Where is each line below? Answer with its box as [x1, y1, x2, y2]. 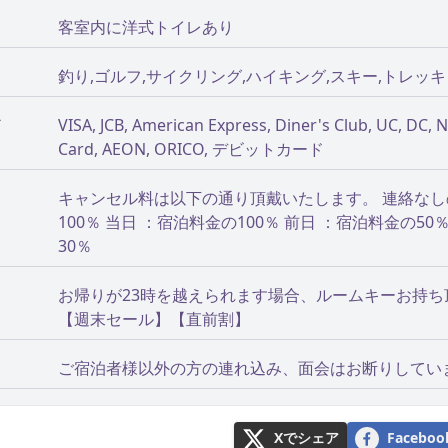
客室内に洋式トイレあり [58, 16, 234, 38]
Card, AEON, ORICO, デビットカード [58, 138, 324, 160]
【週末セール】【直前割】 [58, 308, 250, 330]
